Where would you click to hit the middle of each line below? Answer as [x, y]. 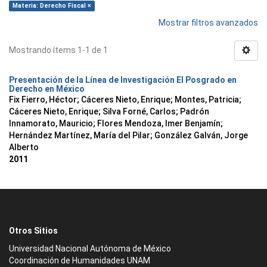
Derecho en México [47, 89]
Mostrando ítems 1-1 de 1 [58, 50]
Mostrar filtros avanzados [208, 23]
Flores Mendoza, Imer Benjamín [159, 123]
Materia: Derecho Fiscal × [52, 6]
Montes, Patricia [207, 100]
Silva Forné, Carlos [139, 111]
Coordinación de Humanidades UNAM [80, 260]
